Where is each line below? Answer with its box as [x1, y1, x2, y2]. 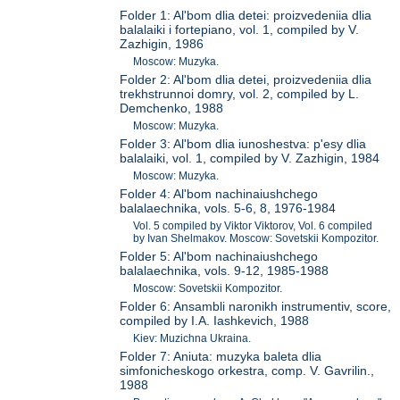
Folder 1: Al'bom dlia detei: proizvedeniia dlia [120, 8, 372, 23]
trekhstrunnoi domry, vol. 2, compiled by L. [120, 87, 360, 102]
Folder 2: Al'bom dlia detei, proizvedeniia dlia [120, 72, 372, 87]
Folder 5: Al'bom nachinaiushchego [120, 249, 319, 264]
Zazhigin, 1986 [120, 37, 204, 52]
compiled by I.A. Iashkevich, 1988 [120, 313, 310, 329]
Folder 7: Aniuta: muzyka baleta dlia [120, 349, 322, 364]
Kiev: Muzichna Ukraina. [133, 332, 252, 346]
